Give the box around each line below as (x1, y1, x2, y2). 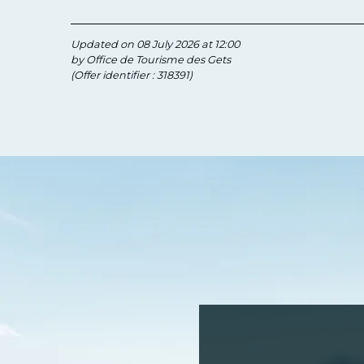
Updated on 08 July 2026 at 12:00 (71, 37, 240, 50)
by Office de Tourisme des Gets (71, 53, 231, 66)
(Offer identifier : (71, 68, 157, 81)
